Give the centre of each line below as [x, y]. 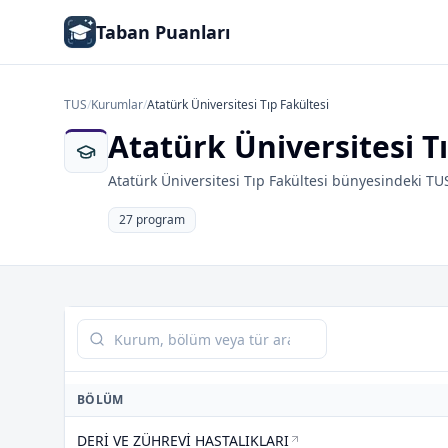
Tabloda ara [120, 330]
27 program [152, 219]
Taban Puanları [163, 32]
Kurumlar [117, 104]
